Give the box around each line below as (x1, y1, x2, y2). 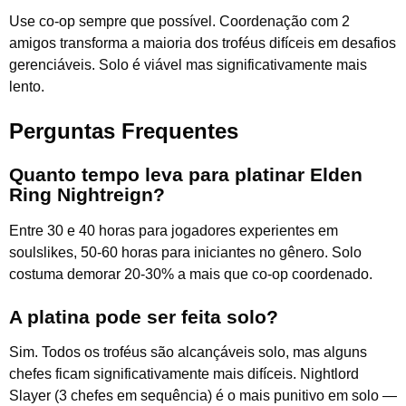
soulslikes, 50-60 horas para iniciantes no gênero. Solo (9, 244, 362, 260)
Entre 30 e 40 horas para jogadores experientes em (9, 222, 338, 238)
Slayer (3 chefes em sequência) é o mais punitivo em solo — (9, 388, 397, 404)
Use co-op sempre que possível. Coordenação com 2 (9, 13, 350, 29)
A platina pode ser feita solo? (9, 305, 278, 327)
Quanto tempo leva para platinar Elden (9, 164, 362, 186)
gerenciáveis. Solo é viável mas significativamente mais (9, 56, 367, 72)
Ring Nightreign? (9, 184, 165, 206)
